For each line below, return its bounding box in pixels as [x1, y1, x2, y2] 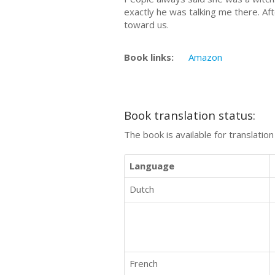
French [130, 257, 158, 269]
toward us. [124, 18, 169, 31]
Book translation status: [124, 107, 255, 123]
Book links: [124, 50, 174, 63]
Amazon [188, 50, 222, 63]
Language [130, 159, 174, 172]
